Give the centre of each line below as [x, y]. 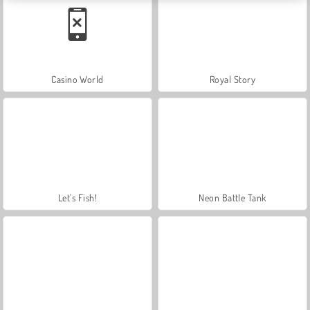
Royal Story [232, 79]
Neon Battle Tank [232, 197]
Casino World [77, 79]
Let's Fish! [77, 197]
